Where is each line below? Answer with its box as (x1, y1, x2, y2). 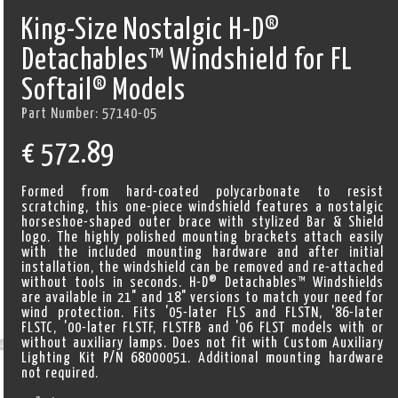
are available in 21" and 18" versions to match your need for (21, 291, 385, 306)
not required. (21, 366, 99, 381)
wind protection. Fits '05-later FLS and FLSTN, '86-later (21, 306, 385, 321)
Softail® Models (21, 77, 187, 106)
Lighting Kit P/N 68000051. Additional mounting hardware (21, 351, 385, 366)
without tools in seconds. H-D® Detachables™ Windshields (21, 275, 385, 291)
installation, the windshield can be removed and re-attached (21, 260, 385, 275)
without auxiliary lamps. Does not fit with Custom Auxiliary (21, 336, 385, 351)
